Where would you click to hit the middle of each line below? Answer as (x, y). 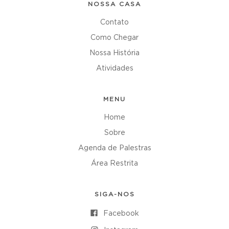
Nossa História (114, 53)
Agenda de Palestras (114, 148)
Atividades (114, 68)
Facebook (121, 213)
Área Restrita (114, 164)
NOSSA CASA (114, 4)
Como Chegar (114, 38)
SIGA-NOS (114, 194)
